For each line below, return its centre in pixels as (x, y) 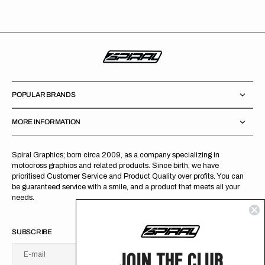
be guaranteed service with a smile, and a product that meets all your (126, 187)
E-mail (35, 255)
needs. (23, 198)
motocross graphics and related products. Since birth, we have (115, 166)
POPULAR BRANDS (44, 95)
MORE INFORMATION (46, 122)
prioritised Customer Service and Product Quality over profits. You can (128, 177)
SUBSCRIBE (32, 232)
